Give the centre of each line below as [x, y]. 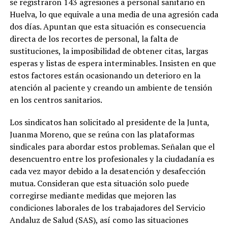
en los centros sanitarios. [56, 99]
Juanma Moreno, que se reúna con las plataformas [102, 134]
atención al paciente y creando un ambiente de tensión [111, 87]
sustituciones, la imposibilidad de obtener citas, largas [109, 51]
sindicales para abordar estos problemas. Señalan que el [112, 146]
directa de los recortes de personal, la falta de [94, 38]
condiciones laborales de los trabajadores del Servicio [107, 207]
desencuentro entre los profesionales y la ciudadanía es [112, 159]
